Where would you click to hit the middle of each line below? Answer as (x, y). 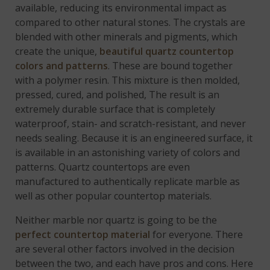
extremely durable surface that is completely (115, 109)
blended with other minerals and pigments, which (127, 36)
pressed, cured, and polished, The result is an (118, 94)
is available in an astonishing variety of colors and (128, 152)
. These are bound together (171, 65)
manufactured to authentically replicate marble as (128, 181)
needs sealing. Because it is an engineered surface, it (134, 138)
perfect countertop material (83, 234)
